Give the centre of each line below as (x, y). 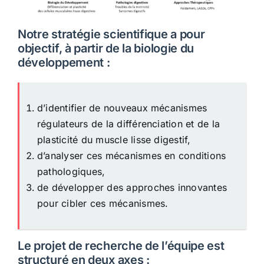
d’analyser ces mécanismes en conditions (131, 156)
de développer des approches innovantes (132, 188)
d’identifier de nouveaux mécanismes (122, 108)
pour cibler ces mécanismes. (103, 204)
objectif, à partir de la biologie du (106, 49)
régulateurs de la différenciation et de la (128, 124)
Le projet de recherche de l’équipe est (121, 246)
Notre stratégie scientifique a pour (111, 34)
